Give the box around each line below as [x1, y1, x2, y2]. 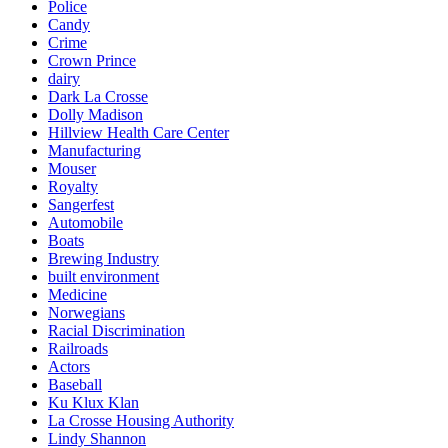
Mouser [48, 159, 96, 177]
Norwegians [48, 303, 125, 321]
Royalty [48, 177, 98, 195]
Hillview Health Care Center [48, 123, 229, 141]
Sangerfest [48, 195, 114, 213]
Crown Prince [48, 51, 136, 69]
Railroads [48, 339, 108, 357]
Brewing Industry [48, 249, 159, 267]
